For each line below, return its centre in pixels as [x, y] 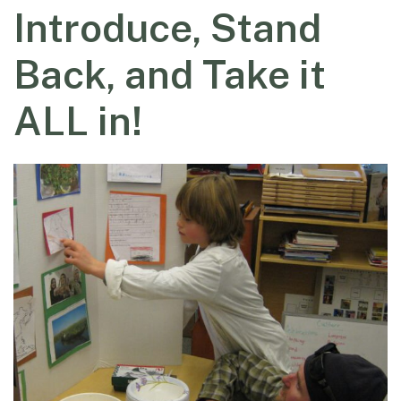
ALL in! [78, 121]
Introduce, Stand [167, 28]
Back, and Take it [170, 75]
